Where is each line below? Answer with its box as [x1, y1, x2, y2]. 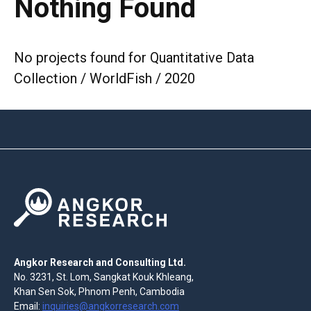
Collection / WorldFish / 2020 [14, 70, 195, 87]
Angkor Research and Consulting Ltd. [14, 256, 186, 268]
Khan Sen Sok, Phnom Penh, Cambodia [14, 285, 185, 297]
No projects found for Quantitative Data [14, 49, 254, 67]
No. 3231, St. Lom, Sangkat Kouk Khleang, [14, 271, 194, 283]
